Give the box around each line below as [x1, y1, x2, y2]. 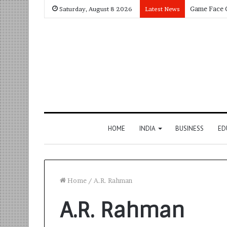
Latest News [145, 5, 180, 13]
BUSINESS [175, 124, 204, 133]
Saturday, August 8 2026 [58, 5, 132, 13]
